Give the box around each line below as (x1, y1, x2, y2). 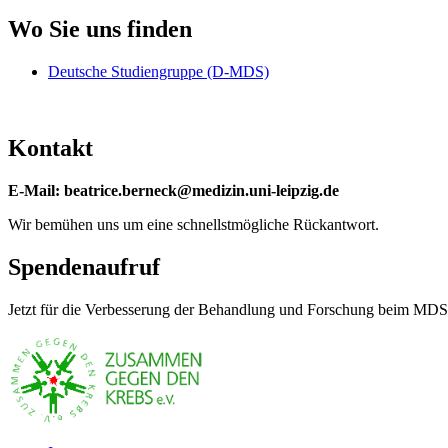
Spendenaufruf (8, 253, 160, 280)
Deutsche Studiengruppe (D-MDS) (48, 63, 269, 81)
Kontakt (8, 134, 93, 161)
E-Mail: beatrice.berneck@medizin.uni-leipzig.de (8, 181, 339, 199)
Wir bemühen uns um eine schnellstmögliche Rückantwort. (8, 215, 379, 233)
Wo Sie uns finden (8, 16, 192, 43)
